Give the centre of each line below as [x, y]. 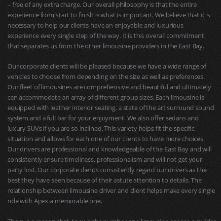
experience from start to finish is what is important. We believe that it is [109, 15]
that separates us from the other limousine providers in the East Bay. [106, 46]
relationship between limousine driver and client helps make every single [111, 191]
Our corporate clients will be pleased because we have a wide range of [107, 66]
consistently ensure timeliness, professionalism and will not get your [105, 160]
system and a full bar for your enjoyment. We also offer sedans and [103, 118]
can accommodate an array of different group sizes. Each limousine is [106, 97]
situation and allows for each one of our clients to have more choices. [106, 139]
